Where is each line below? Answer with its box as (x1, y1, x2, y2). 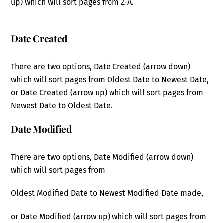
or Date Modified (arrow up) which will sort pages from (11, 212, 207, 222)
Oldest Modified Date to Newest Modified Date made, (11, 188, 204, 198)
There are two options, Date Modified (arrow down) (11, 152, 194, 162)
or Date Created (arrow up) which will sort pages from (11, 88, 204, 98)
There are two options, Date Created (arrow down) (11, 62, 191, 72)
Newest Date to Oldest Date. (11, 101, 113, 111)
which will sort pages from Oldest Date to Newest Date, (11, 75, 209, 85)
